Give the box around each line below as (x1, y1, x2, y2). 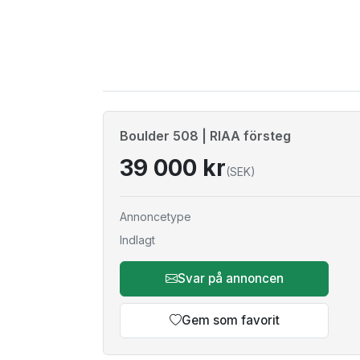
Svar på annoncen (177, 271, 284, 286)
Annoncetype (120, 210, 191, 223)
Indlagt (120, 233, 155, 247)
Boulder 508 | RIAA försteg (120, 128, 291, 144)
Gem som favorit (181, 313, 280, 328)
